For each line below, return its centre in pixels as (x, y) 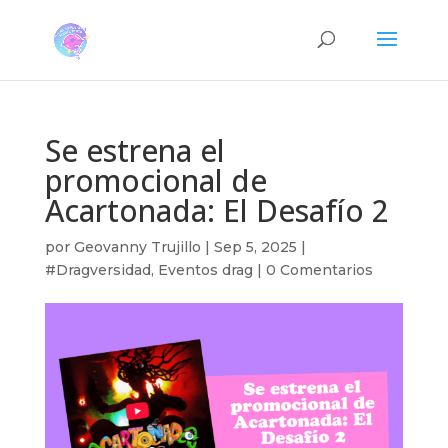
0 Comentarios (319, 270)
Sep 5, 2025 (255, 247)
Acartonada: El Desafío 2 (216, 210)
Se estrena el (134, 150)
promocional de (155, 180)
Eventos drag (205, 270)
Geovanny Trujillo (137, 247)
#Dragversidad (97, 270)
